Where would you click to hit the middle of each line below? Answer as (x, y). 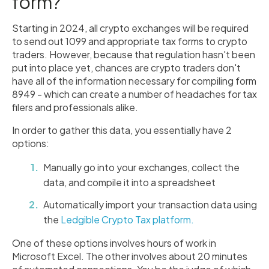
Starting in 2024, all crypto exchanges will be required (130, 28)
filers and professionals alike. (75, 107)
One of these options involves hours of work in (114, 243)
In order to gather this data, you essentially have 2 (122, 130)
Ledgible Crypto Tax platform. (127, 220)
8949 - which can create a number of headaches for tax (134, 94)
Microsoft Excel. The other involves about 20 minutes (130, 256)
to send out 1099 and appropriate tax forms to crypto (130, 41)
